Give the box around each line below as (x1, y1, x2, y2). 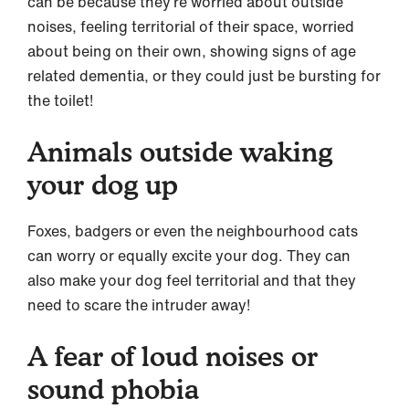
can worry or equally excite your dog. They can (27, 244, 351, 267)
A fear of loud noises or (27, 339, 318, 372)
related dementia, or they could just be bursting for (27, 64, 381, 87)
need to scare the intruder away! (27, 293, 250, 316)
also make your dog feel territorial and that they (27, 268, 356, 291)
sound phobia (27, 372, 199, 405)
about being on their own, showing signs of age (27, 39, 356, 62)
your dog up (27, 167, 178, 201)
